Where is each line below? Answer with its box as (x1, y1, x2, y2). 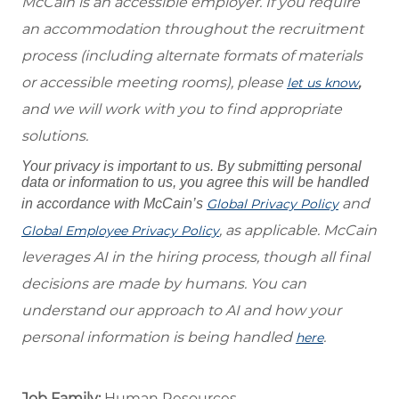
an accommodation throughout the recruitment (21, 20, 363, 38)
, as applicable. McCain (219, 222, 377, 240)
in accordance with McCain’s (21, 196, 207, 212)
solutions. (21, 127, 88, 145)
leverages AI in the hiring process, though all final (21, 248, 370, 266)
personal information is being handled (21, 329, 296, 346)
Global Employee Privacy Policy (21, 223, 219, 240)
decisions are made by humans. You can (21, 275, 306, 293)
